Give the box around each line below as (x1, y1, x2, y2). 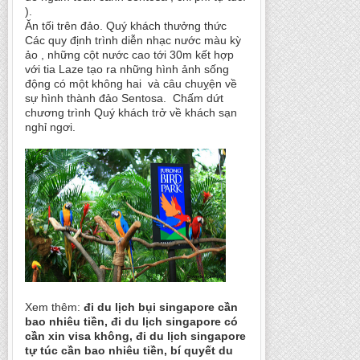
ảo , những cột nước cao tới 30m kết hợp (25, 47, 234, 61)
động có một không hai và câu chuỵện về (25, 76, 237, 90)
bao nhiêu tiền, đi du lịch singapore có (25, 315, 238, 329)
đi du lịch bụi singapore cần (84, 301, 238, 314)
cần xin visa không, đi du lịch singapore (25, 329, 246, 343)
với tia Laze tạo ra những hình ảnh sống (25, 62, 229, 76)
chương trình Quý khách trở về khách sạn (25, 105, 237, 119)
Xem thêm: (25, 301, 84, 314)
